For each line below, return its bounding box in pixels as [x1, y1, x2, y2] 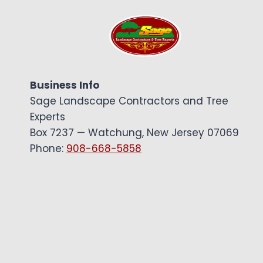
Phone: [30, 141, 66, 156]
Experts [30, 110, 65, 124]
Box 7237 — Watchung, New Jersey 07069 [30, 126, 239, 140]
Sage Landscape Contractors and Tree [30, 94, 228, 108]
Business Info [30, 78, 99, 92]
